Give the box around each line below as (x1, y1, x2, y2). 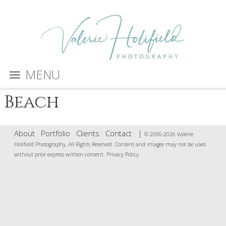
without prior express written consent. (14, 151, 106, 158)
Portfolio (40, 128, 70, 138)
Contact (105, 128, 132, 138)
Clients (76, 128, 99, 138)
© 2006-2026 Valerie (144, 131, 193, 138)
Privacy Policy (106, 151, 139, 158)
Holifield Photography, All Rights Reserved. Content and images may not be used (14, 141, 206, 148)
